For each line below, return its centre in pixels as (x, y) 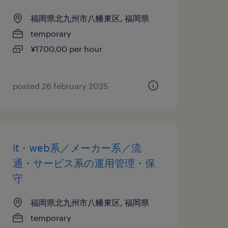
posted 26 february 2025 (60, 86)
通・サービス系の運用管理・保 (84, 163)
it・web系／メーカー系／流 (77, 148)
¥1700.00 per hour (66, 49)
